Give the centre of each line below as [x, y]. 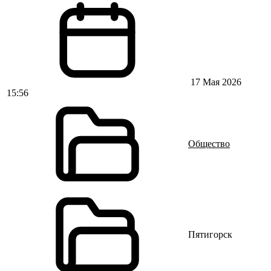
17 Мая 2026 [215, 82]
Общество [209, 144]
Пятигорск [210, 234]
